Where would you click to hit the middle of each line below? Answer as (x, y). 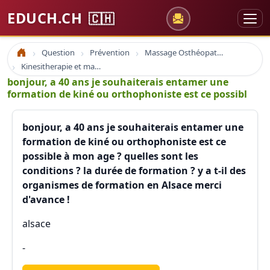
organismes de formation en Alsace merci (122, 185)
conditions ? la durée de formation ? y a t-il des (134, 171)
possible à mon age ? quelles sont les (110, 156)
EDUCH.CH (47, 18)
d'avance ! (46, 199)
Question (58, 52)
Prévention (110, 52)
